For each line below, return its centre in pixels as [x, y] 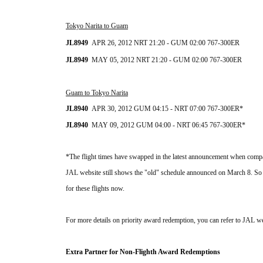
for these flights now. [95, 189]
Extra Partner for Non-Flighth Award [122, 252]
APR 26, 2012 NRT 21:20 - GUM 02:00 [149, 43]
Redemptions [200, 252]
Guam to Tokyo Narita [97, 93]
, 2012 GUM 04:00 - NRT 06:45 [163, 125]
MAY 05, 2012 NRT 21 [125, 60]
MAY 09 [104, 125]
